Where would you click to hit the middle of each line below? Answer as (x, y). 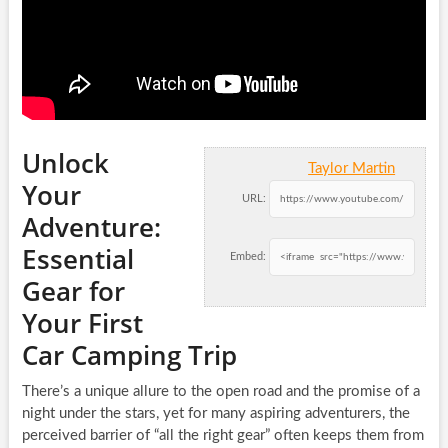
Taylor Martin (352, 169)
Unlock (65, 163)
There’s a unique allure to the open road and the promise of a (220, 392)
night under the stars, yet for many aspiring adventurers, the (215, 414)
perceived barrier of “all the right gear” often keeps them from (222, 436)
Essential (77, 259)
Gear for (73, 291)
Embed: (248, 257)
